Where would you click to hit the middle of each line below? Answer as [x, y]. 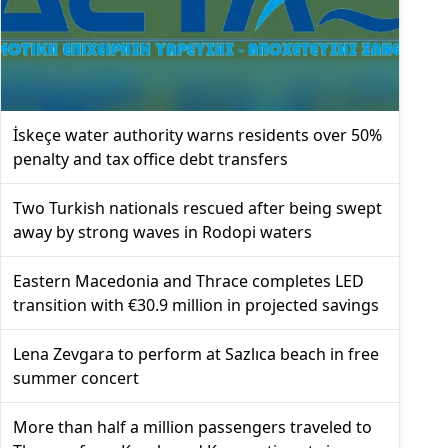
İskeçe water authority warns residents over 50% [197, 134]
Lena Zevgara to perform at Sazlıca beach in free [196, 353]
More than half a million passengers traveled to [192, 426]
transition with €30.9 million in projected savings [196, 304]
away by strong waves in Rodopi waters [162, 231]
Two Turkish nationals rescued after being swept [197, 207]
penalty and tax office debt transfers [150, 158]
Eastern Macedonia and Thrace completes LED [188, 280]
